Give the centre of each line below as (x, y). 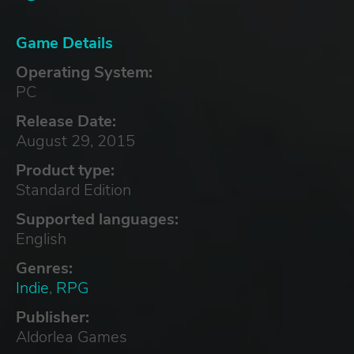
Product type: (65, 170)
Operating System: (84, 72)
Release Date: (66, 121)
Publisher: (53, 317)
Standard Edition (73, 190)
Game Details (64, 43)
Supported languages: (97, 219)
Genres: (44, 268)
